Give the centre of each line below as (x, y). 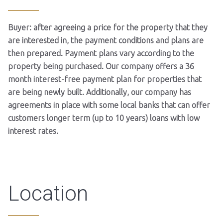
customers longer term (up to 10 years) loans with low (104, 118)
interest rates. (33, 131)
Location (48, 193)
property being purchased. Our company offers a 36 (101, 66)
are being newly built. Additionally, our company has (100, 92)
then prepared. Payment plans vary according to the (101, 53)
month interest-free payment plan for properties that (105, 79)
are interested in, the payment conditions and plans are (106, 40)
